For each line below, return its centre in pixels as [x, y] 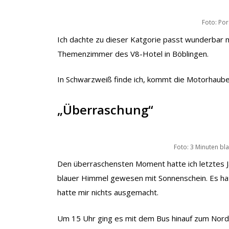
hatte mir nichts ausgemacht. [108, 192]
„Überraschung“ [105, 109]
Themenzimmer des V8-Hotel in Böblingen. [133, 53]
